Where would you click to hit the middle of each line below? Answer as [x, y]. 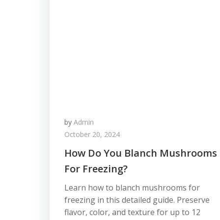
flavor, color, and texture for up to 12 [132, 212]
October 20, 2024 [92, 134]
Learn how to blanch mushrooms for [132, 188]
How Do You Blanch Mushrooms [141, 153]
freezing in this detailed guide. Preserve [137, 200]
